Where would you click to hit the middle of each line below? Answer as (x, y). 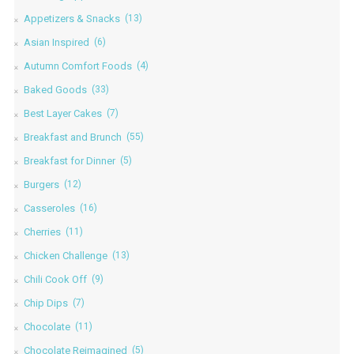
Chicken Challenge (65, 255)
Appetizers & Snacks (72, 18)
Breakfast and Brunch (72, 137)
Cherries (42, 232)
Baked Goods (55, 89)
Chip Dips (45, 303)
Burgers (41, 184)
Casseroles (49, 208)
